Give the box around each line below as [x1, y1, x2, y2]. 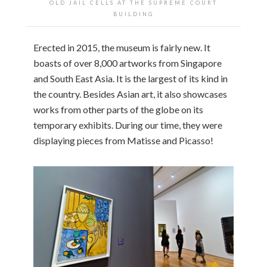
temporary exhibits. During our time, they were [33, 119, 222, 131]
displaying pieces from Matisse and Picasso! [33, 134, 213, 146]
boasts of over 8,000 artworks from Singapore [33, 57, 222, 69]
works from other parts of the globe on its [33, 103, 203, 115]
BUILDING [113, 10, 154, 17]
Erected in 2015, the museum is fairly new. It [33, 41, 210, 53]
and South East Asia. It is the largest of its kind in [33, 72, 228, 84]
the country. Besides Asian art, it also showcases [33, 88, 227, 100]
